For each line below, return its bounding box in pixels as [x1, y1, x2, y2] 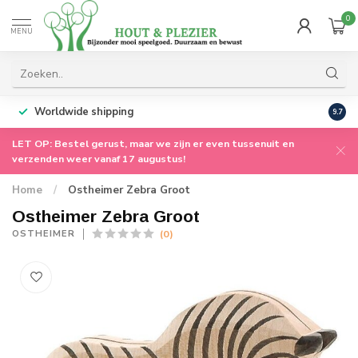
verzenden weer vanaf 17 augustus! [12, 152, 185, 165]
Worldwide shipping [34, 105, 133, 119]
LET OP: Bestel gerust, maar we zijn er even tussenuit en [12, 137, 294, 150]
